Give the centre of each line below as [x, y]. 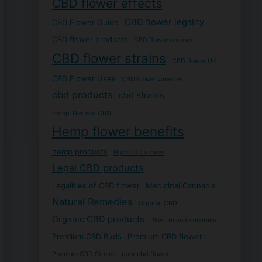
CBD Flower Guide [85, 22]
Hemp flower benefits [118, 131]
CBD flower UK [194, 61]
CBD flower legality [164, 22]
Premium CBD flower [165, 236]
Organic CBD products [98, 219]
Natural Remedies [92, 201]
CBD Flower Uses [84, 78]
